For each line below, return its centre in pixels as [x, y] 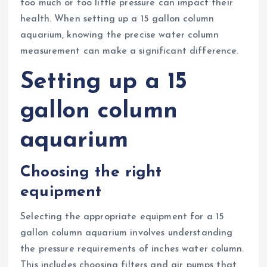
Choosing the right [91, 172]
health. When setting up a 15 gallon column [117, 19]
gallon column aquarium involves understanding [127, 233]
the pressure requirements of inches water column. [132, 249]
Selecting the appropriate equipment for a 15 [122, 217]
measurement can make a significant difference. [130, 51]
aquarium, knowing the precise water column [119, 35]
